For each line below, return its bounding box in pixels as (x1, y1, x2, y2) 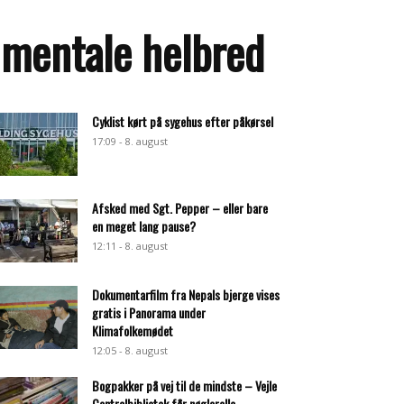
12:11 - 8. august (92, 239, 168, 252)
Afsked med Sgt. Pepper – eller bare (92, 198, 268, 217)
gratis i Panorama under (92, 303, 206, 322)
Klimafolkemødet (92, 321, 173, 340)
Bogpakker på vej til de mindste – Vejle (92, 376, 277, 395)
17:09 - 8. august (92, 134, 168, 148)
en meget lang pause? (92, 216, 196, 235)
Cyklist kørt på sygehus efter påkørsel (92, 112, 273, 131)
